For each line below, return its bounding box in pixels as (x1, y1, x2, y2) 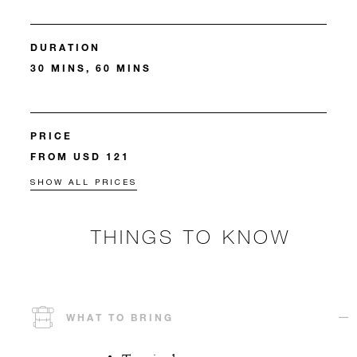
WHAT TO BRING (66, 311, 174, 324)
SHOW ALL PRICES (30, 177, 137, 187)
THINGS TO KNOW (90, 225, 291, 249)
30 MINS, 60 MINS (30, 61, 151, 75)
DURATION (30, 41, 100, 54)
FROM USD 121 (30, 150, 130, 163)
